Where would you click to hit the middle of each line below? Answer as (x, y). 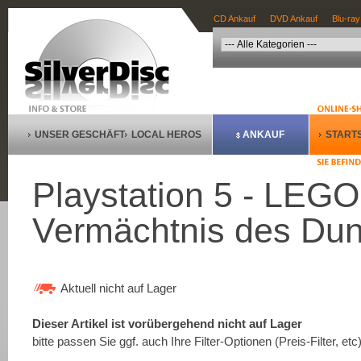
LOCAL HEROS (166, 135)
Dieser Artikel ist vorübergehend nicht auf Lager (167, 324)
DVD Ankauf (294, 19)
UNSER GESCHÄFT (80, 135)
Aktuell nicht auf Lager (118, 288)
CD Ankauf (234, 19)
